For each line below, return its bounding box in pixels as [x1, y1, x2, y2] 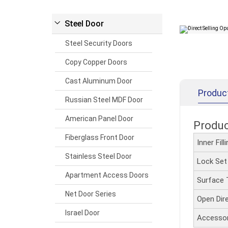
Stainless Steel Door [65, 152, 132, 160]
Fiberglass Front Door [65, 133, 135, 141]
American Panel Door [65, 114, 134, 123]
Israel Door [65, 208, 100, 217]
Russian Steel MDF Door [65, 95, 144, 104]
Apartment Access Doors [65, 170, 149, 179]
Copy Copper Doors [65, 58, 128, 66]
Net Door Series [65, 189, 117, 198]
